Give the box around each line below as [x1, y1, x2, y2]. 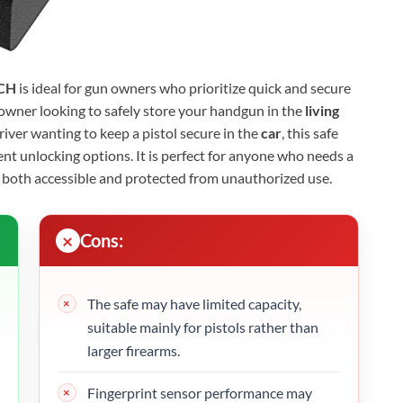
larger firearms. [86, 341, 180, 359]
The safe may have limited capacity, [86, 294, 301, 312]
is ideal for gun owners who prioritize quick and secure [16, 78, 351, 96]
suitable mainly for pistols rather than [86, 318, 318, 336]
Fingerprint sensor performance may [86, 383, 312, 401]
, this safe [282, 123, 338, 141]
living [305, 101, 339, 119]
